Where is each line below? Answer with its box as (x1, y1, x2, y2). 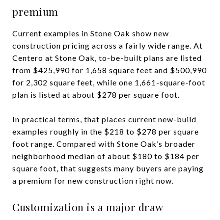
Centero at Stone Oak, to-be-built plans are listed (12, 53, 202, 62)
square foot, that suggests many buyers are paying (12, 163, 204, 173)
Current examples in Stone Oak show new (12, 28, 169, 38)
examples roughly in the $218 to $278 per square (12, 126, 199, 136)
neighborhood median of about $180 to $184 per (12, 151, 199, 161)
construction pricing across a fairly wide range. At (12, 40, 203, 50)
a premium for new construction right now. (12, 175, 174, 185)
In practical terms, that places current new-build (12, 114, 196, 124)
